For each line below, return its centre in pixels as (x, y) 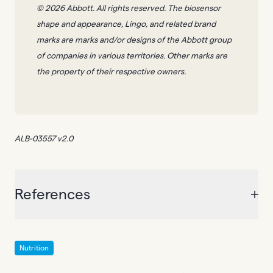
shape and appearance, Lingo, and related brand (126, 24)
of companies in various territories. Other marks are (132, 56)
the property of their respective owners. (111, 72)
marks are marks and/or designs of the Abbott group (134, 40)
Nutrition (34, 248)
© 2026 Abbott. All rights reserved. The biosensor (129, 9)
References (52, 194)
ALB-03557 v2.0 (44, 139)
